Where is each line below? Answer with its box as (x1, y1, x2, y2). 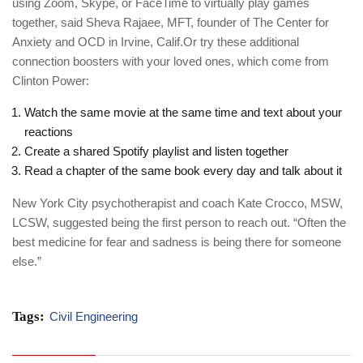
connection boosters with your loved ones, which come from (12, 54, 329, 69)
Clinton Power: (12, 74, 89, 88)
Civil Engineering (49, 310, 138, 324)
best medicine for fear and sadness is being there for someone (12, 235, 341, 250)
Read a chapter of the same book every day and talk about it (24, 164, 342, 178)
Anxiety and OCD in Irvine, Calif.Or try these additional (12, 35, 299, 49)
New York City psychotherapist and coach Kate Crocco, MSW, (12, 196, 343, 211)
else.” (12, 254, 41, 269)
